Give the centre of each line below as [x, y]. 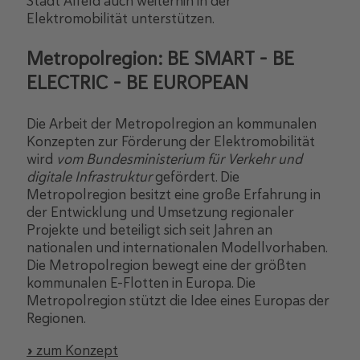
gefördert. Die [196, 176]
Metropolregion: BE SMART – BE [160, 58]
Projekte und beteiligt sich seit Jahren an [149, 229]
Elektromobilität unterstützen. [121, 18]
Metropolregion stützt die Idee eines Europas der [178, 300]
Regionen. [56, 318]
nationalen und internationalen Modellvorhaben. [177, 247]
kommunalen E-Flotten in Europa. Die [141, 282]
